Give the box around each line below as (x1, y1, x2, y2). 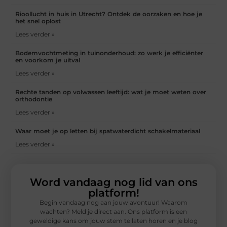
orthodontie (15, 95, 53, 103)
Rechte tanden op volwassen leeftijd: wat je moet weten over (15, 88, 207, 96)
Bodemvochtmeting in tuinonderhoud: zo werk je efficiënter (15, 49, 204, 57)
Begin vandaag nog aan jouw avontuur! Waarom (40, 199, 187, 207)
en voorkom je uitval (15, 56, 81, 64)
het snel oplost (15, 17, 61, 25)
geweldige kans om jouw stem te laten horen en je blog (29, 217, 198, 225)
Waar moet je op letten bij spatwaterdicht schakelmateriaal (15, 127, 201, 135)
